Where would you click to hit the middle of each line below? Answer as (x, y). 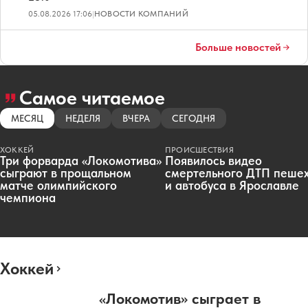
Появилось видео (213, 161)
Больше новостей (238, 47)
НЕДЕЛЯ (83, 119)
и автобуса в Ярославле (232, 186)
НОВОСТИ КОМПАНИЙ (141, 14)
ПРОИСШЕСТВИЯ (199, 150)
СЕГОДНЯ (194, 119)
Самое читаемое (92, 98)
